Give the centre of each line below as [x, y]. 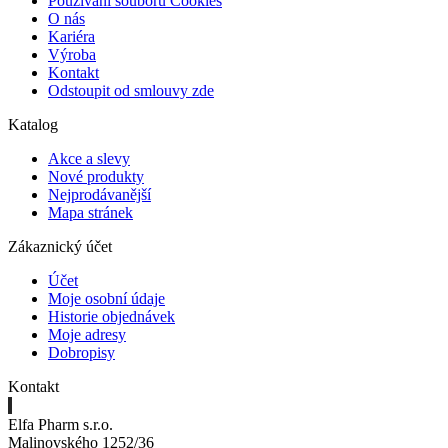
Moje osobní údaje [106, 298]
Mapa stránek [90, 212]
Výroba [72, 54]
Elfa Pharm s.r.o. [60, 424]
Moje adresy [87, 334]
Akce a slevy [89, 158]
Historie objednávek [111, 316]
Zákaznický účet [60, 246]
